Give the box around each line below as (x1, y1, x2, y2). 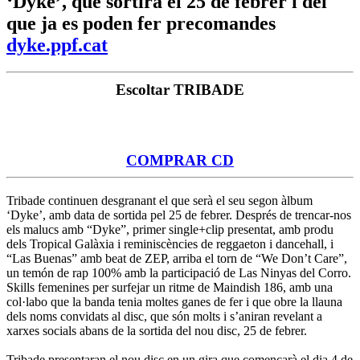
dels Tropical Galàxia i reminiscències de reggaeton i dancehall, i (6, 236, 333, 251)
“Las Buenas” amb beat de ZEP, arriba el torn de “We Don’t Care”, (6, 251, 347, 265)
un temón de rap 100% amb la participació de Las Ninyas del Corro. (6, 265, 351, 280)
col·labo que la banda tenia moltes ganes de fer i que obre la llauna (6, 294, 342, 309)
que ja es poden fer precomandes (6, 12, 276, 34)
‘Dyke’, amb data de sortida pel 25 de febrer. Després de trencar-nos (6, 207, 351, 222)
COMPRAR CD (126, 151, 234, 169)
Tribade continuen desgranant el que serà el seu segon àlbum (6, 193, 313, 207)
